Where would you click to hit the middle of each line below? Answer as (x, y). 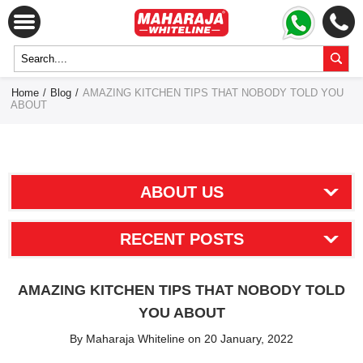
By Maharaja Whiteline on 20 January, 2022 (181, 339)
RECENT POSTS (181, 239)
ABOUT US (181, 192)
